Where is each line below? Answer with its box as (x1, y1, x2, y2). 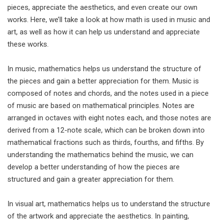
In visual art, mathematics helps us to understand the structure (7, 199, 210, 208)
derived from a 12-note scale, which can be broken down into (7, 126, 205, 135)
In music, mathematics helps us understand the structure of (7, 64, 201, 73)
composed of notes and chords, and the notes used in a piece (7, 89, 209, 98)
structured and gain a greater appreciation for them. (7, 175, 174, 184)
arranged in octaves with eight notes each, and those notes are (7, 113, 211, 122)
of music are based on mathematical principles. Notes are (7, 101, 194, 110)
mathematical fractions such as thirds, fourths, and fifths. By (7, 138, 204, 147)
